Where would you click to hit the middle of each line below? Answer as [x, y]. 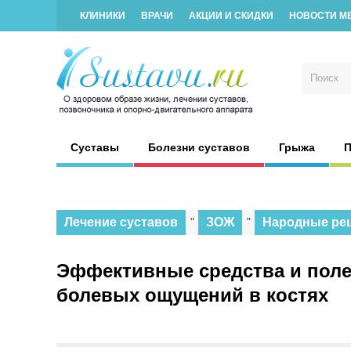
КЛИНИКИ [103, 16]
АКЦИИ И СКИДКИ [231, 16]
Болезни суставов [199, 147]
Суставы [95, 147]
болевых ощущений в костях [192, 295]
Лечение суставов [121, 222]
